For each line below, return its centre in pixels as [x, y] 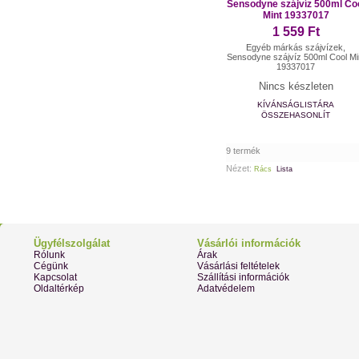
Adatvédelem [226, 289]
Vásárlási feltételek [238, 266]
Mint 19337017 [296, 15]
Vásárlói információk [249, 244]
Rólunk [49, 255]
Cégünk [51, 266]
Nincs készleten [296, 86]
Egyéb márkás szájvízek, [296, 47]
